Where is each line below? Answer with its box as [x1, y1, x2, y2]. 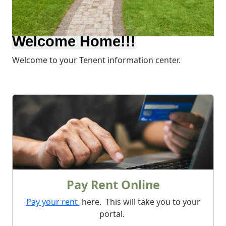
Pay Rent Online [66, 176, 160, 193]
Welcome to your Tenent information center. [12, 54, 181, 66]
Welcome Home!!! [12, 33, 136, 49]
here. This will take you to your [79, 196, 200, 207]
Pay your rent [26, 196, 80, 207]
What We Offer [12, 93, 99, 110]
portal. [99, 208, 127, 219]
